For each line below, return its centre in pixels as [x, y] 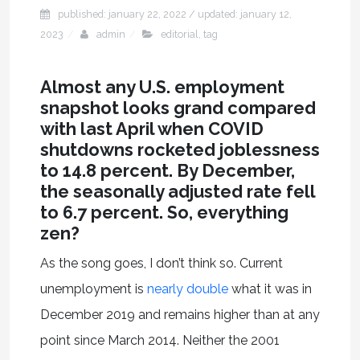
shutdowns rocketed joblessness [180, 149]
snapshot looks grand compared [178, 108]
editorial [179, 34]
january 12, [266, 14]
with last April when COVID [151, 129]
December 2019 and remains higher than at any [180, 314]
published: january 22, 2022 [122, 14]
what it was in [270, 288]
